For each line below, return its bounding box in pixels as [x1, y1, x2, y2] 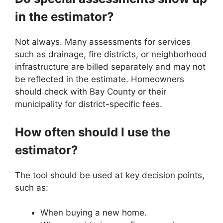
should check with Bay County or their [15, 87, 166, 97]
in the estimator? [15, 9, 114, 24]
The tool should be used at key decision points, [15, 170, 205, 180]
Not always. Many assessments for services [15, 37, 191, 47]
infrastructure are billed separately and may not [15, 62, 206, 72]
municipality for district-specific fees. [15, 99, 162, 109]
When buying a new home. [40, 208, 147, 218]
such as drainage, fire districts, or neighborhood [15, 49, 207, 59]
